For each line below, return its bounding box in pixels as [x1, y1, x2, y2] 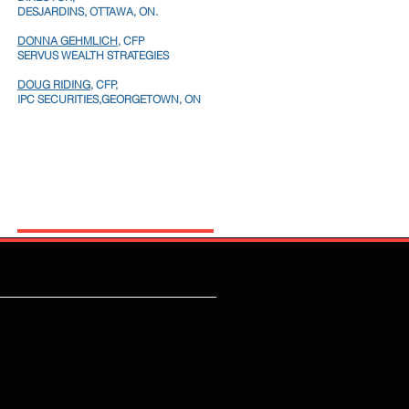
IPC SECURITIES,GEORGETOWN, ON [17, 91, 201, 106]
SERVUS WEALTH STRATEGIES [17, 47, 169, 62]
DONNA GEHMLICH [17, 33, 118, 47]
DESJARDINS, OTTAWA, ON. [17, 4, 158, 18]
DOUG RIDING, [17, 77, 93, 91]
